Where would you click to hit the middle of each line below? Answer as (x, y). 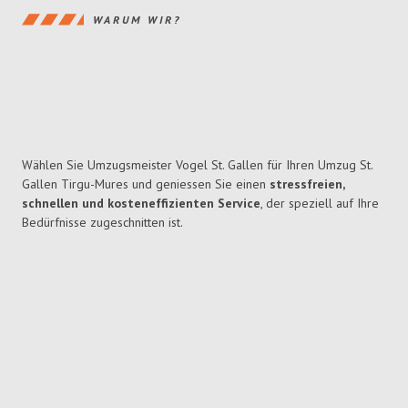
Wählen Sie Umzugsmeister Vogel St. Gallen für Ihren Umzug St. (197, 165)
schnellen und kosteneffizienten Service (141, 204)
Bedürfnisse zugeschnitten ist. (102, 223)
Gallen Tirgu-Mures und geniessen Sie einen (146, 184)
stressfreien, (307, 184)
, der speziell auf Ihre (320, 204)
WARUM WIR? (137, 19)
